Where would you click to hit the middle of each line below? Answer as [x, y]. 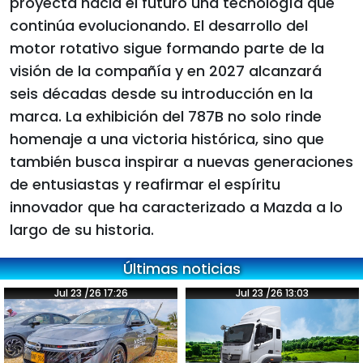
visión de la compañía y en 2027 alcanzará [166, 70]
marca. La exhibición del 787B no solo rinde [166, 116]
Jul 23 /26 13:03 [272, 293]
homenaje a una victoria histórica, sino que [167, 139]
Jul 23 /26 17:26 [91, 293]
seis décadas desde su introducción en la [161, 93]
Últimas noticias [181, 268]
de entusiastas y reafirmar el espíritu [145, 184]
